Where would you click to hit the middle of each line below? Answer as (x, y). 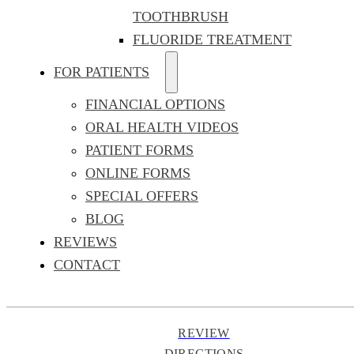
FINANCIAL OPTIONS (155, 104)
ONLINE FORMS (138, 173)
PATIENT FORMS (139, 150)
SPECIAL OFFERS (142, 196)
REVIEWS (85, 241)
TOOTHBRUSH (181, 16)
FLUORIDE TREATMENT (212, 39)
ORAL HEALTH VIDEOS (162, 127)
